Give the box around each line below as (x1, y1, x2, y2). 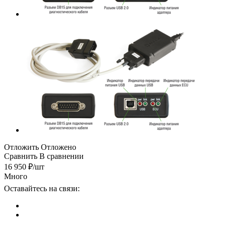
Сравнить (4, 151, 37, 160)
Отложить (4, 142, 39, 151)
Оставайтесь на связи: (4, 184, 80, 193)
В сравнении (39, 151, 84, 160)
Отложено (41, 142, 76, 151)
